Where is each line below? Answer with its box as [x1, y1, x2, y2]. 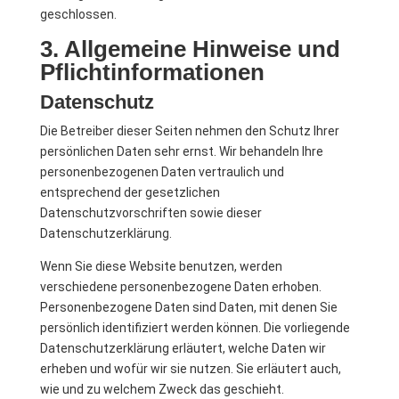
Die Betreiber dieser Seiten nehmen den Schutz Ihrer [39, 124, 339, 138]
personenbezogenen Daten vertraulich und [39, 165, 284, 179]
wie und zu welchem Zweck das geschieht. [39, 382, 284, 396]
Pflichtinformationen [39, 59, 265, 85]
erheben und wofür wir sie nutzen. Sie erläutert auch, [39, 362, 341, 376]
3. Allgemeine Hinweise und [39, 36, 340, 62]
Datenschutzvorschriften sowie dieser [39, 206, 262, 220]
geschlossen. [39, 7, 117, 21]
